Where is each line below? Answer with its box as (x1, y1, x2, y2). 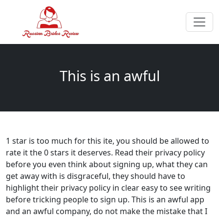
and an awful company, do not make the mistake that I (6, 206, 207, 217)
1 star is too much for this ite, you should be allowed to (6, 135, 209, 146)
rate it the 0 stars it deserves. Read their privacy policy (6, 147, 205, 158)
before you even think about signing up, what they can (6, 159, 208, 170)
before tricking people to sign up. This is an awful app (6, 194, 204, 205)
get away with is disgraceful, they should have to (6, 171, 185, 181)
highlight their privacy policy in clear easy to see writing (6, 182, 211, 193)
